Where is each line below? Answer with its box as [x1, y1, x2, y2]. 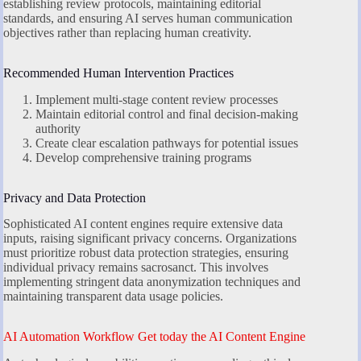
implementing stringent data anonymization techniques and [3, 275, 301, 289]
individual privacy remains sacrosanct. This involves [3, 260, 268, 275]
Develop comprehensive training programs [35, 150, 251, 164]
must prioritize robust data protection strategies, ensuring [3, 246, 288, 260]
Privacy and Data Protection [3, 190, 146, 205]
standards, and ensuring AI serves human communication [3, 10, 293, 25]
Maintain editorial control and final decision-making [35, 106, 298, 121]
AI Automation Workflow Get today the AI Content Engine [3, 330, 305, 344]
